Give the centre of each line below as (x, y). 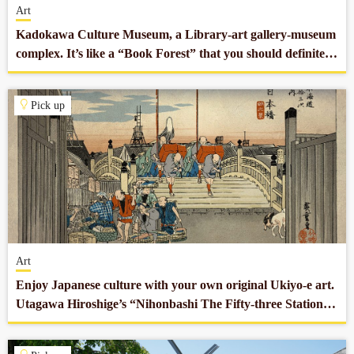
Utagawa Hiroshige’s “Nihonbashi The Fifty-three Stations (172, 304)
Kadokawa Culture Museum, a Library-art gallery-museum (176, 34)
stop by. (36, 72)
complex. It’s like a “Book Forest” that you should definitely (175, 53)
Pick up (47, 105)
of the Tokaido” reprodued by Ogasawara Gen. (142, 323)
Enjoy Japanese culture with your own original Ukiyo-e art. (175, 285)
